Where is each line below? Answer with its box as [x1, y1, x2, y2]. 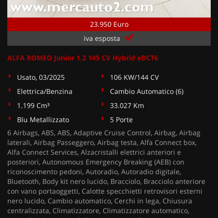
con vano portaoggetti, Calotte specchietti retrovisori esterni [7, 186, 202, 196]
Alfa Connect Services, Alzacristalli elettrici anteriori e [7, 147, 181, 157]
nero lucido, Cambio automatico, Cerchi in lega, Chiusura [7, 196, 192, 205]
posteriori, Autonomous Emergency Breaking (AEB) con [7, 157, 184, 166]
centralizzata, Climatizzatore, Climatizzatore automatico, [7, 206, 189, 215]
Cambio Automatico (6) [110, 87, 184, 96]
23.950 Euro [90, 19, 128, 29]
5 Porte [110, 115, 133, 124]
